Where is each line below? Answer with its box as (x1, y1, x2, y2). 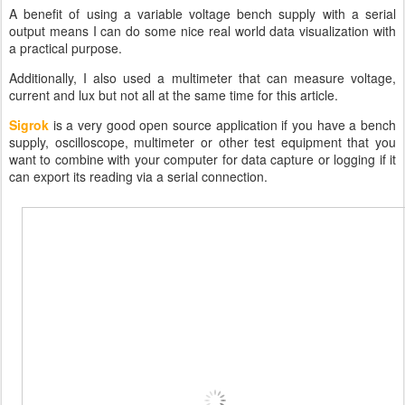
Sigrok (9, 115, 49, 134)
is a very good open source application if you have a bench (49, 115, 396, 134)
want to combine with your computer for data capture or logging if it (9, 149, 396, 168)
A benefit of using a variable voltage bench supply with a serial (9, 4, 396, 23)
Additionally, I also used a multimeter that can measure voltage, (9, 68, 396, 87)
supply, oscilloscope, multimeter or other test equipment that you (9, 132, 396, 151)
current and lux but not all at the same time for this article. (9, 85, 338, 104)
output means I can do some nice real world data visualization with (9, 21, 396, 40)
